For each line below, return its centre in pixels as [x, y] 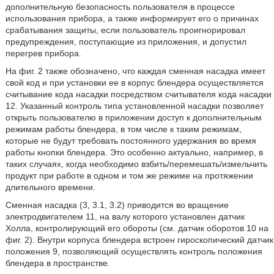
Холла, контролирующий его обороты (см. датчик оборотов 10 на [137, 228]
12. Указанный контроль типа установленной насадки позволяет [134, 106]
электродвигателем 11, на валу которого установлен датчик [125, 217]
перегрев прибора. [43, 53]
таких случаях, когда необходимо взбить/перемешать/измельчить [136, 164]
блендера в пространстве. [57, 263]
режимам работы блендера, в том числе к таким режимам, [123, 129]
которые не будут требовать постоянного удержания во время [131, 141]
